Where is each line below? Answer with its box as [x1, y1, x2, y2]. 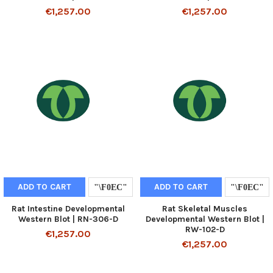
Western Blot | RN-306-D [18, 214, 118, 225]
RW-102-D [185, 224, 225, 235]
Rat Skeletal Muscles [162, 204, 247, 214]
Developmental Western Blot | [145, 214, 264, 225]
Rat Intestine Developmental [12, 204, 125, 214]
